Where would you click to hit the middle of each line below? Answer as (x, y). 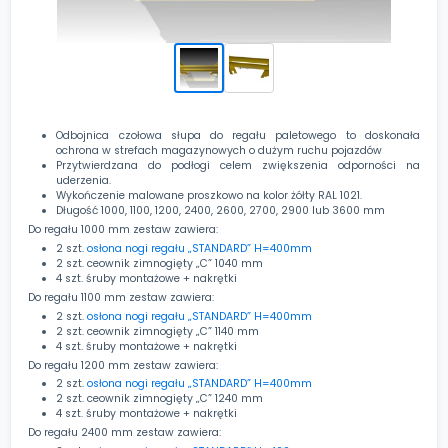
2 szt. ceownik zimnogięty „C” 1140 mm (158, 331)
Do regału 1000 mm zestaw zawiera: (123, 229)
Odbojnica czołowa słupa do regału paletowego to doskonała (238, 136)
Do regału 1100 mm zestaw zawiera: (121, 297)
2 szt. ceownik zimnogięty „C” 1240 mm (160, 399)
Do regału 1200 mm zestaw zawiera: (123, 365)
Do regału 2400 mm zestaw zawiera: (125, 433)
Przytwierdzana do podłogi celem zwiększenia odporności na (238, 166)
